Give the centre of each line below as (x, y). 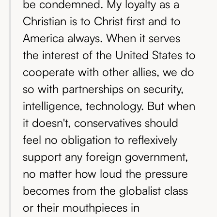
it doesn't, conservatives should (100, 123)
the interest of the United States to (109, 55)
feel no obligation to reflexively (100, 140)
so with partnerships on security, (103, 89)
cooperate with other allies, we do (108, 72)
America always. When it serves (101, 38)
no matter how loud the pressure (105, 174)
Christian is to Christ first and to (101, 21)
